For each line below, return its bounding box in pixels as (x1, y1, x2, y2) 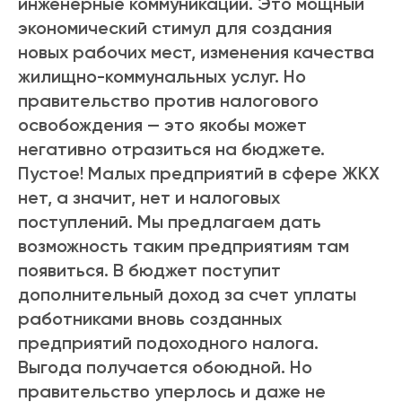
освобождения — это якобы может (18, 114, 307, 136)
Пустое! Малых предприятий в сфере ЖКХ (18, 162, 380, 185)
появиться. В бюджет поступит (18, 259, 281, 282)
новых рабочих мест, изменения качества (18, 41, 374, 64)
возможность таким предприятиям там (18, 235, 349, 258)
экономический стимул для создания (18, 17, 332, 39)
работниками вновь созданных (18, 308, 282, 330)
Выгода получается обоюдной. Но (18, 356, 312, 379)
